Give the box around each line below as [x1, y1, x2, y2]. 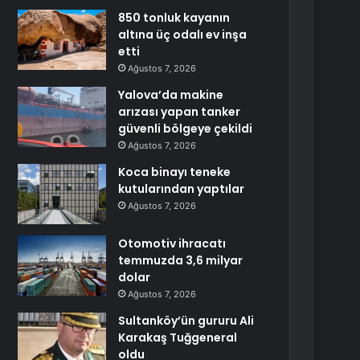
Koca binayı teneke [118, 164, 231, 180]
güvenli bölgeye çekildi [118, 121, 253, 137]
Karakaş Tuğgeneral [118, 329, 238, 346]
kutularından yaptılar [118, 181, 245, 197]
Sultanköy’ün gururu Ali [118, 313, 255, 329]
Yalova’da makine [118, 87, 224, 103]
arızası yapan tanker [118, 104, 241, 120]
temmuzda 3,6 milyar [118, 252, 243, 268]
